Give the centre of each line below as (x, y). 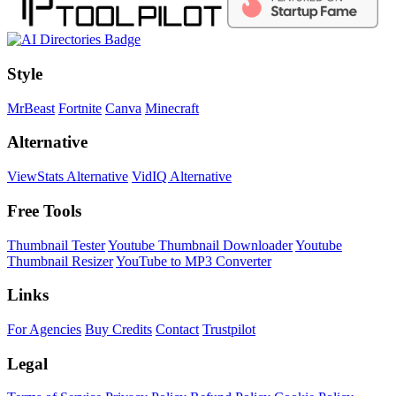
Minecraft (172, 108)
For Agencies (44, 329)
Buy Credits (118, 329)
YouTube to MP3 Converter (194, 261)
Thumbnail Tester (56, 245)
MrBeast (31, 108)
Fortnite (80, 108)
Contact (177, 329)
